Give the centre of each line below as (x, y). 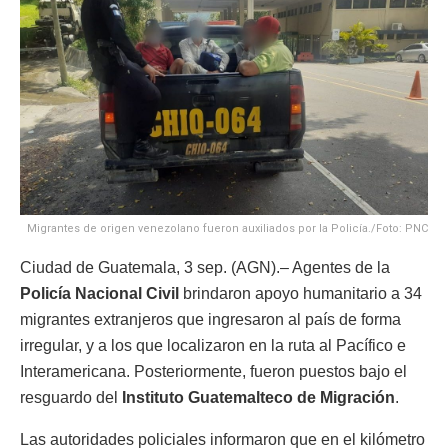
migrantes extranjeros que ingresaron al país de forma (210, 320)
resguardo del (71, 398)
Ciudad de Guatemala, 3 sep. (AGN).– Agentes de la (205, 268)
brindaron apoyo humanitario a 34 (300, 294)
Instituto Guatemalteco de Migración (258, 398)
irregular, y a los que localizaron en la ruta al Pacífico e (213, 346)
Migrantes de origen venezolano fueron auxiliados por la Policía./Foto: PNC (227, 229)
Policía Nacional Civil (99, 294)
